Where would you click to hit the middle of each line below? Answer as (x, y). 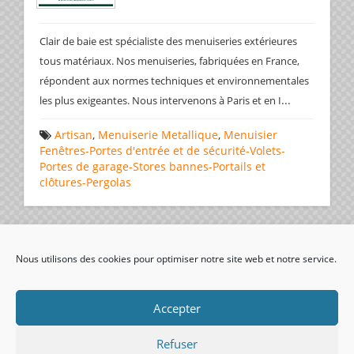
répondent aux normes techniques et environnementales (174, 81)
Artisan (73, 135)
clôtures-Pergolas (85, 182)
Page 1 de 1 (300, 242)
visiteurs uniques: (96, 310)
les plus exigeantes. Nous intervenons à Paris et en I (160, 100)
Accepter (177, 308)
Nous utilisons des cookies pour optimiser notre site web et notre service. (176, 259)
